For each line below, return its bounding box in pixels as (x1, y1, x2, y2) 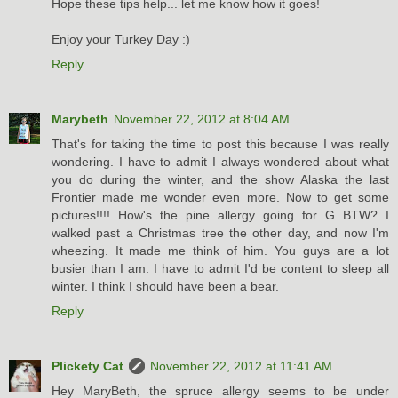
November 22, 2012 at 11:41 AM (150, 359, 332, 374)
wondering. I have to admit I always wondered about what (52, 155, 389, 170)
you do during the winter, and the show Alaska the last (52, 172, 389, 187)
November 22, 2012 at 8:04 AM (114, 112, 290, 127)
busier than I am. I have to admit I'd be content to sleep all (52, 261, 389, 276)
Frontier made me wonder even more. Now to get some (52, 190, 389, 205)
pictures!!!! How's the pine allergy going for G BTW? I (52, 208, 389, 223)
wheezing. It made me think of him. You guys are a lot (52, 243, 389, 259)
